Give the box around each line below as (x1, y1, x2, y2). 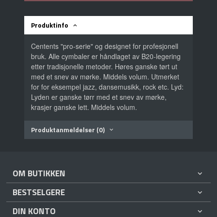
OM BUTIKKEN (13, 167, 66, 180)
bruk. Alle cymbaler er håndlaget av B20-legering (31, 51, 181, 61)
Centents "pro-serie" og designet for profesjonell (31, 41, 179, 51)
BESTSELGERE (13, 186, 65, 199)
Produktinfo (31, 19, 69, 30)
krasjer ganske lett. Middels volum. (31, 102, 138, 112)
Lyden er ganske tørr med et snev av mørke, (31, 92, 167, 102)
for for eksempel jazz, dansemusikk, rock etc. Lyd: (31, 81, 184, 92)
